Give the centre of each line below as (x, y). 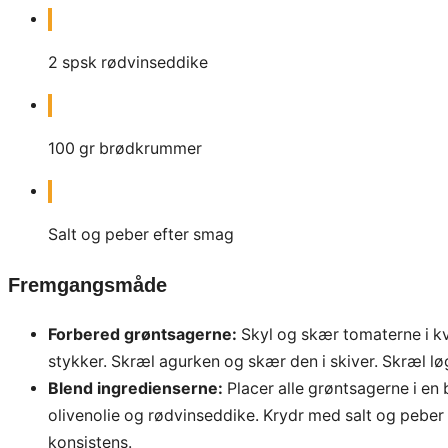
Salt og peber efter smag (141, 234)
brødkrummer (150, 148)
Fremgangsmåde (87, 284)
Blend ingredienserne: (135, 389)
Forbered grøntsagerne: (142, 335)
